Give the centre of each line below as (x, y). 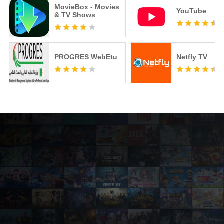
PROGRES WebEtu (86, 57)
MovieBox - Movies (87, 7)
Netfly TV (192, 57)
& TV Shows (75, 15)
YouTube (191, 11)
